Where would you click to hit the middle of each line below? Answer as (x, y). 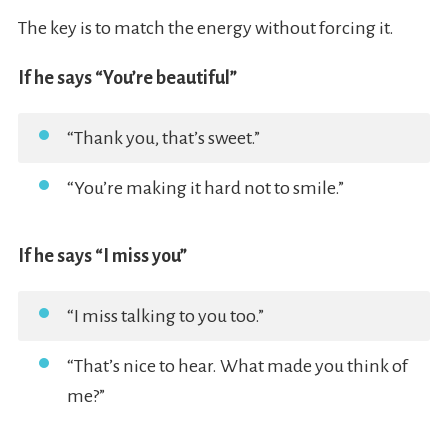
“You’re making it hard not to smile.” (205, 188)
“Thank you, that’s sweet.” (163, 138)
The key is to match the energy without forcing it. (205, 28)
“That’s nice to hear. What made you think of (237, 366)
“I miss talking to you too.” (165, 316)
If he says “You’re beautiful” (127, 78)
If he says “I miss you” (102, 256)
